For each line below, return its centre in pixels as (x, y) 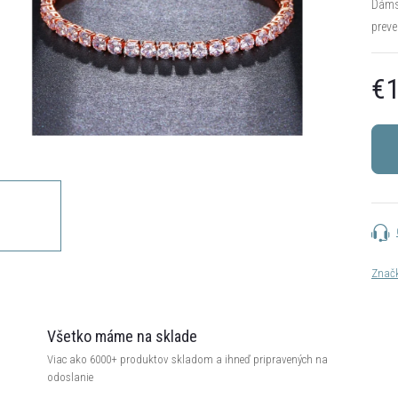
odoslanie (70, 377)
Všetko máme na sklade (122, 336)
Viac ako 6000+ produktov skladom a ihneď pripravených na (187, 359)
